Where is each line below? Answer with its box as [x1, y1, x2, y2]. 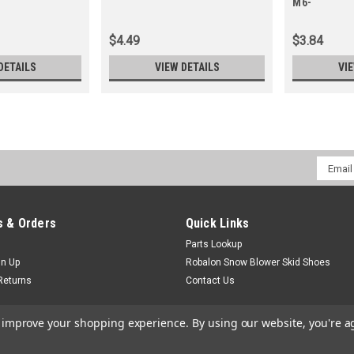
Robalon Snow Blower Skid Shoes [185, 257, 330, 269]
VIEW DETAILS [154, 61, 220, 74]
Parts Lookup [185, 239, 242, 250]
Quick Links [185, 216, 250, 232]
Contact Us [185, 275, 235, 287]
